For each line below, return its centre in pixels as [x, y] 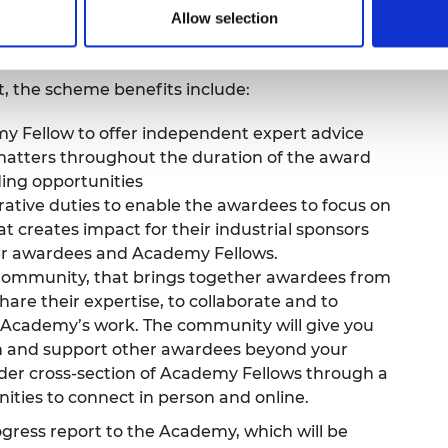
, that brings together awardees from [238, 278]
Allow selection [224, 18]
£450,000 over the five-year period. [190, 46]
